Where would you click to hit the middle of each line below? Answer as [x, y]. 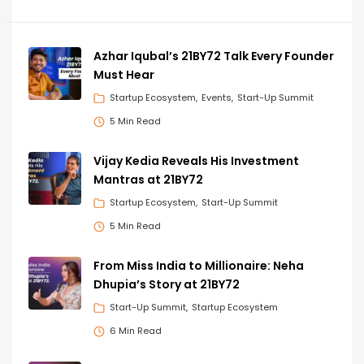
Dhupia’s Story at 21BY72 [167, 284]
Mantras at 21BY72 [148, 179]
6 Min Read [136, 331]
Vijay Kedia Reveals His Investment [196, 160]
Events [217, 98]
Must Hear [124, 74]
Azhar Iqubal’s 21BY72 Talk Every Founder [214, 56]
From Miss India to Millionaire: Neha [199, 265]
